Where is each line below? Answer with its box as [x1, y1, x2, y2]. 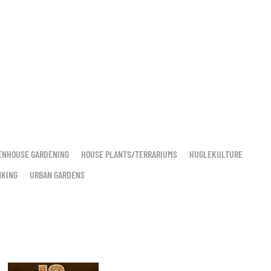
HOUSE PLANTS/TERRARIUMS [81, 148, 177, 160]
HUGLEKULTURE [189, 148, 243, 160]
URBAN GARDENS [29, 169, 85, 180]
